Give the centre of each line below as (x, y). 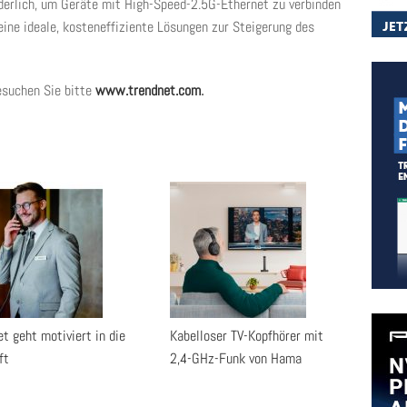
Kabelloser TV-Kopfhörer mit (247, 336)
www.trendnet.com (148, 90)
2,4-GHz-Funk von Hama (236, 358)
